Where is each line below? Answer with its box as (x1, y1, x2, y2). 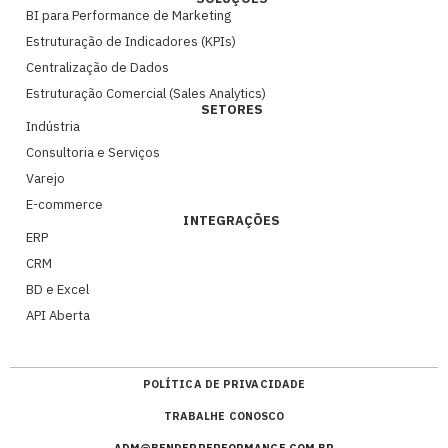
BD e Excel (26, 281, 89, 299)
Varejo (26, 170, 65, 188)
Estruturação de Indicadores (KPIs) (26, 33, 236, 51)
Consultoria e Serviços (26, 144, 160, 162)
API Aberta (26, 307, 90, 325)
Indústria (26, 118, 80, 136)
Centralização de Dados (26, 59, 169, 77)
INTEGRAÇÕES (183, 212, 281, 230)
